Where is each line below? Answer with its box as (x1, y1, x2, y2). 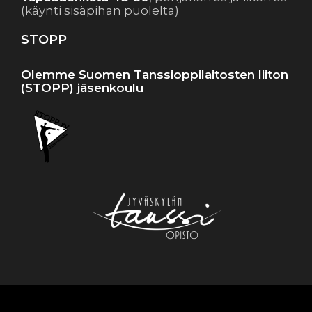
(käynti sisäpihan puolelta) (21, 3, 179, 17)
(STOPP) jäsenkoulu (21, 81, 143, 95)
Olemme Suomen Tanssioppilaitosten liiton (21, 68, 288, 81)
